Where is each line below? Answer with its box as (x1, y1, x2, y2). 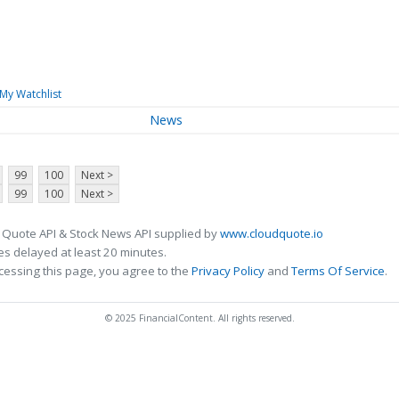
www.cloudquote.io (220, 225, 323, 242)
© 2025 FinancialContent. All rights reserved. (104, 312, 295, 325)
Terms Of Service (291, 263, 385, 280)
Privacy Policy (191, 263, 265, 280)
